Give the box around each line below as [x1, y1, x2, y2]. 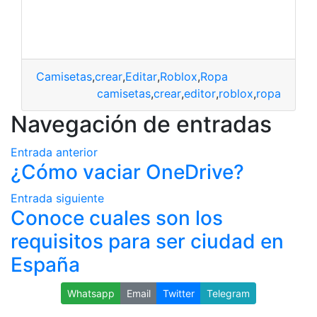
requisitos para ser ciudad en [11, 229, 284, 254]
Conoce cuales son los [11, 206, 223, 231]
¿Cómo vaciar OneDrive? [11, 160, 244, 185]
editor [184, 86, 216, 101]
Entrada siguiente [11, 191, 104, 206]
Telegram [207, 287, 250, 300]
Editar [125, 69, 157, 84]
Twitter [163, 287, 195, 300]
